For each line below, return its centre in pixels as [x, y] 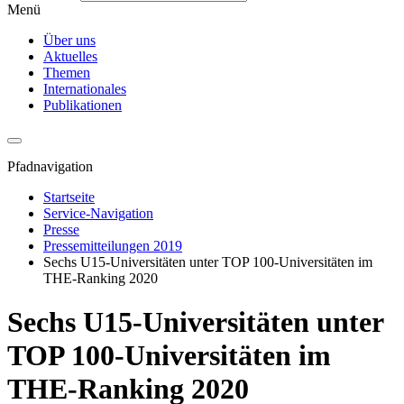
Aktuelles [70, 56]
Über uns [69, 40]
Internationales [85, 88]
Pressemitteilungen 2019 [113, 245]
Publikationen [83, 105]
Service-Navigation [98, 213]
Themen [67, 72]
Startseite [69, 197]
